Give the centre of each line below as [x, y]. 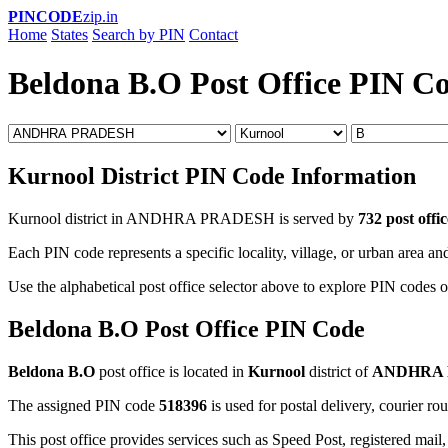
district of [338, 371]
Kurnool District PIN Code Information [212, 175]
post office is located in [171, 371]
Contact [213, 34]
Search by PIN [138, 34]
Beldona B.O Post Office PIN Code [186, 328]
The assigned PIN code [83, 405]
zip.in [100, 16]
